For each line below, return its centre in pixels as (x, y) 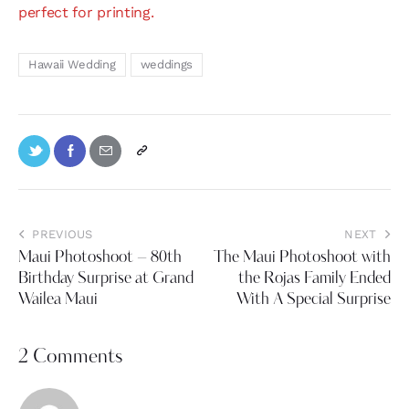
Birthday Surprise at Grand (106, 279)
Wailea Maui (58, 300)
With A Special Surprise (314, 300)
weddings (167, 64)
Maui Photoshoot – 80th (100, 258)
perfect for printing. (86, 13)
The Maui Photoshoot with (302, 258)
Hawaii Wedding (72, 64)
